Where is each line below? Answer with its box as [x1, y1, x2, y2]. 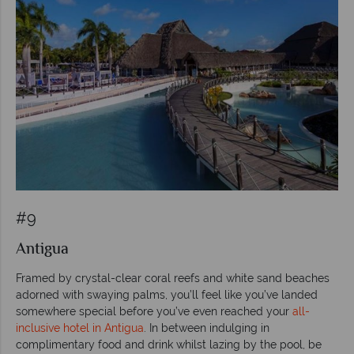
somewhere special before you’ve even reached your [16, 304, 292, 318]
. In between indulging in [144, 321, 269, 334]
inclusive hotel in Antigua [16, 321, 144, 334]
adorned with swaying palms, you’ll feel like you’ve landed [16, 288, 318, 301]
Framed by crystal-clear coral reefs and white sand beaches [16, 271, 330, 284]
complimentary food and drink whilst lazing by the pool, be [16, 337, 322, 351]
